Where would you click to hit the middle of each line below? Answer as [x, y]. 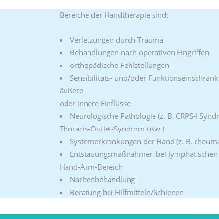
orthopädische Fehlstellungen [120, 65]
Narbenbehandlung [102, 179]
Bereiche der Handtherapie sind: [114, 15]
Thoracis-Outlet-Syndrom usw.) [112, 129]
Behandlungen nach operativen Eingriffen [140, 52]
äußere [71, 90]
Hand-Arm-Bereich [91, 167]
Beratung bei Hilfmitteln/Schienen [127, 192]
